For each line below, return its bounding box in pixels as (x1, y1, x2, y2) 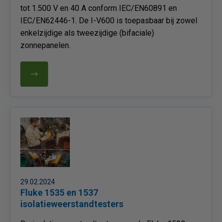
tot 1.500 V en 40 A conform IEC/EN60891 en (20, 3, 177, 13)
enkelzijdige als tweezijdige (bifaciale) (20, 28, 154, 38)
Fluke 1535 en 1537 (20, 187, 98, 198)
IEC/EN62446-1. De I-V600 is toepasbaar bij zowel (20, 16, 197, 25)
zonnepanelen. (20, 41, 70, 50)
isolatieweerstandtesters (20, 199, 123, 209)
